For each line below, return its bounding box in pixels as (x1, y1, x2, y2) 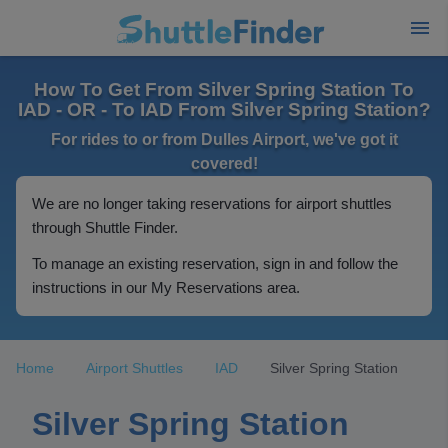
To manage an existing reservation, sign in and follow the (32, 255, 398, 272)
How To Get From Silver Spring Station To (34, 79, 414, 100)
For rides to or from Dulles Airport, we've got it (50, 131, 398, 148)
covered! (190, 155, 258, 172)
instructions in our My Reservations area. (32, 279, 300, 296)
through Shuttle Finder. (32, 219, 178, 236)
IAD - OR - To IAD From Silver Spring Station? (17, 99, 431, 120)
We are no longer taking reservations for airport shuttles (32, 195, 392, 212)
